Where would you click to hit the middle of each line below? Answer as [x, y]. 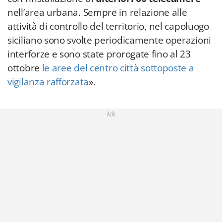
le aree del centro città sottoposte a [118, 68]
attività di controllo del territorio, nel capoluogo [108, 26]
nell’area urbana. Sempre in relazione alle [97, 12]
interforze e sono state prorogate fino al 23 [99, 54]
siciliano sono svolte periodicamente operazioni [109, 40]
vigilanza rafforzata [48, 82]
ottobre [25, 68]
